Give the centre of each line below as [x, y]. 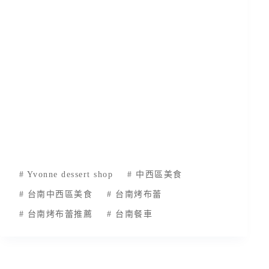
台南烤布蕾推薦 [59, 214]
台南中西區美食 [59, 195]
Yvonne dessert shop [69, 174]
